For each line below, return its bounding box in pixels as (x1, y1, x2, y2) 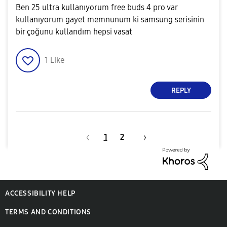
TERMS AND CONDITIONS (5, 207, 91, 216)
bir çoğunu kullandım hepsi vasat (16, 27, 132, 36)
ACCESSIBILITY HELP (5, 188, 75, 198)
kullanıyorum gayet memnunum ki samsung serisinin (16, 15, 204, 24)
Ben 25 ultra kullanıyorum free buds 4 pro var (16, 3, 177, 12)
